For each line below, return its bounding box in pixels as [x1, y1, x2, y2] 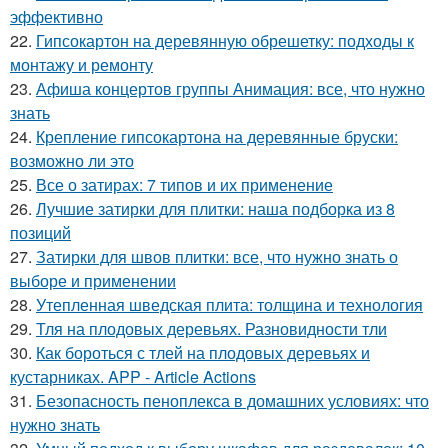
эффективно [10, 5, 103, 28]
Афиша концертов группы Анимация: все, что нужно [36, 77, 425, 100]
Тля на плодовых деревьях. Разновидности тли [36, 317, 387, 340]
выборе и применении [10, 269, 176, 292]
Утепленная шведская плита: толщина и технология [36, 293, 423, 316]
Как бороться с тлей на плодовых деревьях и [36, 341, 370, 364]
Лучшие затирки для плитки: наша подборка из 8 [36, 197, 395, 220]
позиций [10, 221, 71, 244]
